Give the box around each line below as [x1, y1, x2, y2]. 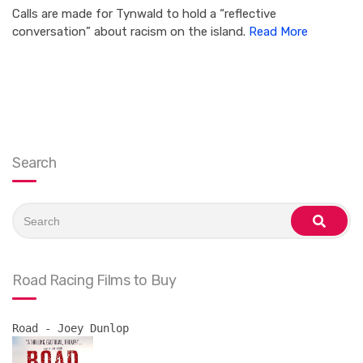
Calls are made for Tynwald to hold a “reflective [12, 6, 276, 21]
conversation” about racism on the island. [12, 24, 249, 39]
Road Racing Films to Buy [12, 271, 177, 289]
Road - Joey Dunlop [12, 322, 129, 335]
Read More [249, 24, 308, 39]
